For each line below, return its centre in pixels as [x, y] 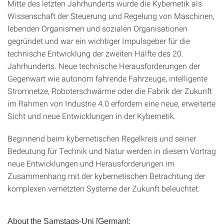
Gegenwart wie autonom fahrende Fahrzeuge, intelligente [107, 78]
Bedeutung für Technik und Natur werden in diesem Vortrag [112, 151]
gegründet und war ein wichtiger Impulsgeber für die [99, 41]
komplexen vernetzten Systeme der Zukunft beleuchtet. [104, 188]
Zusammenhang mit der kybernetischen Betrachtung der [106, 176]
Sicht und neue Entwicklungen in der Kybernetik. [92, 116]
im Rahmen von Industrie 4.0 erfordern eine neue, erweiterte [111, 103]
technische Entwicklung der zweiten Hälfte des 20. [95, 53]
